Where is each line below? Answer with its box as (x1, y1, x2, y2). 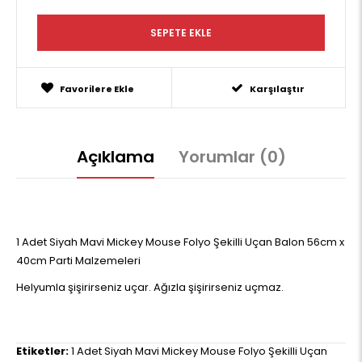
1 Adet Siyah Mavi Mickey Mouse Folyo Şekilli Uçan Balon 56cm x (16, 234, 344, 250)
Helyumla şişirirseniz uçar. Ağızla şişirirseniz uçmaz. (16, 280, 284, 295)
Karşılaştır (250, 82, 305, 95)
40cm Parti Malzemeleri (16, 253, 141, 268)
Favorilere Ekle (59, 82, 134, 95)
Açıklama (76, 145, 154, 168)
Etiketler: (16, 343, 69, 359)
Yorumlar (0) (178, 145, 286, 168)
